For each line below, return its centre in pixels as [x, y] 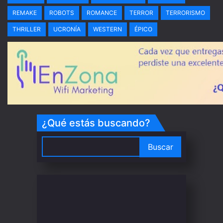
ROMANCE [102, 13]
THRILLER [27, 29]
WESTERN [108, 29]
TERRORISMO [185, 13]
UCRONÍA [67, 29]
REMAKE [25, 13]
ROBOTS [62, 13]
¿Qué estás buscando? [96, 123]
